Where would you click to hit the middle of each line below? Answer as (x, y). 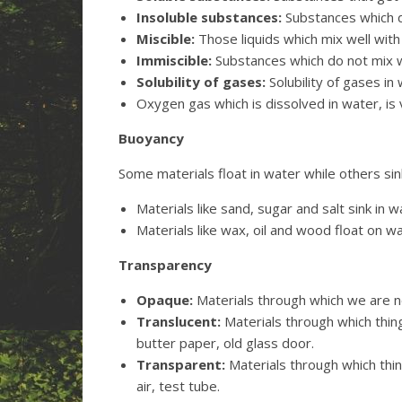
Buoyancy (151, 138)
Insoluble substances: (209, 17)
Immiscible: (174, 60)
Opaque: (165, 300)
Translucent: (179, 321)
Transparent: (181, 364)
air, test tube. (178, 386)
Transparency (165, 265)
